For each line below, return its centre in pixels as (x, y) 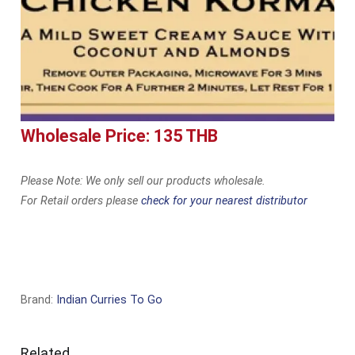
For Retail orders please (81, 200)
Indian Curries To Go (110, 300)
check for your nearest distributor (225, 200)
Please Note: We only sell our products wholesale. (143, 181)
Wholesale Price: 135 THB (120, 136)
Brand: (39, 300)
